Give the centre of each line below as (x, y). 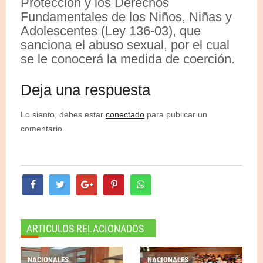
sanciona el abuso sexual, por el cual (125, 45)
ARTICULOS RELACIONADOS (85, 228)
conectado (125, 114)
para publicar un (176, 114)
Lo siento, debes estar (63, 114)
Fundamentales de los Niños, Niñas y (126, 16)
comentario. (43, 128)
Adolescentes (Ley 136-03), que (111, 31)
